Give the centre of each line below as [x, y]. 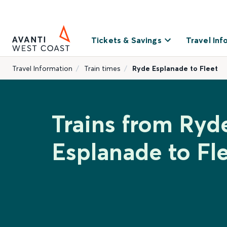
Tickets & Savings [126, 40]
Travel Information [42, 68]
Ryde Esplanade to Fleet [175, 68]
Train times [102, 68]
